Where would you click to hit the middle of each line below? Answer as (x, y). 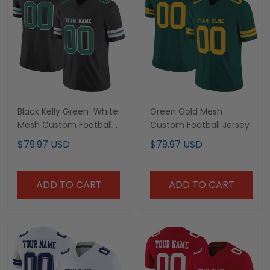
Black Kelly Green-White (68, 112)
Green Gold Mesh (186, 112)
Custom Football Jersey (200, 125)
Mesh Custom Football (65, 125)
